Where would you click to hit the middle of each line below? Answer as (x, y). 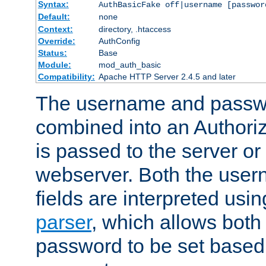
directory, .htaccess (134, 29)
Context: (55, 29)
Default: (54, 17)
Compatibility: (66, 77)
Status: (52, 53)
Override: (56, 41)
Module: (54, 65)
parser (64, 222)
